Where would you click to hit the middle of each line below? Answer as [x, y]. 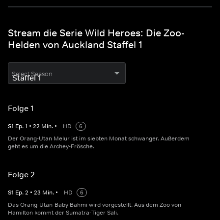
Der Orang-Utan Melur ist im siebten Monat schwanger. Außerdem [99, 139]
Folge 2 [21, 175]
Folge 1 [21, 108]
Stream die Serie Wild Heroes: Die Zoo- [96, 33]
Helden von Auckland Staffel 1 [75, 45]
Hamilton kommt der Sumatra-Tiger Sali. [63, 213]
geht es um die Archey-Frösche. [51, 147]
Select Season [32, 74]
